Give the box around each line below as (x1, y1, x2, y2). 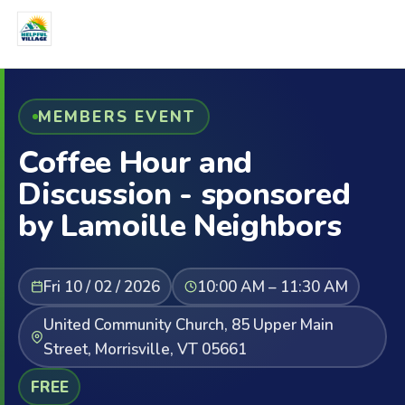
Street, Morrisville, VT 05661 (42, 338, 247, 360)
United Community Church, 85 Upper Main (42, 314, 334, 335)
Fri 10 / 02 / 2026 (42, 276, 160, 297)
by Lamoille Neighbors (18, 205, 342, 247)
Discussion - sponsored (18, 174, 351, 215)
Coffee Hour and (18, 142, 252, 184)
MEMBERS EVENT (37, 106, 196, 127)
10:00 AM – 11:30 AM (196, 276, 348, 297)
